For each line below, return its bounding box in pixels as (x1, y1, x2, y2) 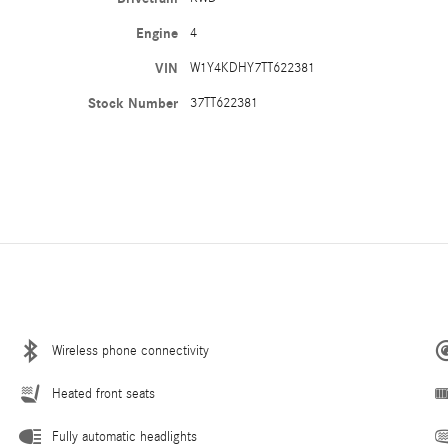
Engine (136, 24, 179, 42)
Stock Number (88, 94, 179, 112)
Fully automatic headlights (52, 428, 197, 445)
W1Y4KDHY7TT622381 (190, 59, 316, 76)
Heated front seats (52, 385, 155, 402)
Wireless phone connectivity (52, 342, 209, 359)
